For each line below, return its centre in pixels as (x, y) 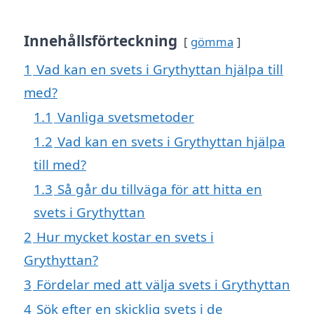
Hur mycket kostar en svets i (125, 237)
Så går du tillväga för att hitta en (160, 189)
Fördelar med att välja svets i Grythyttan (163, 285)
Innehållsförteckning (101, 41)
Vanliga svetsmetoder (126, 117)
